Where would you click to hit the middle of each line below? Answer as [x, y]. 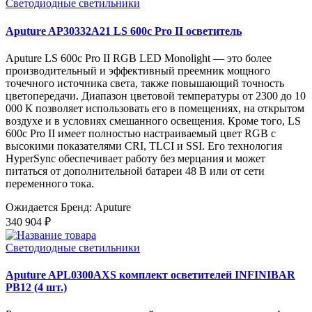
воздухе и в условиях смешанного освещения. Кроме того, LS [153, 120]
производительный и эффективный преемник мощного [138, 70]
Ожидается [32, 207]
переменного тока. [50, 183]
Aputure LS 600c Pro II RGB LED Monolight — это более [139, 58]
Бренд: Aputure [96, 207]
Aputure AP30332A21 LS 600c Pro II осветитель [124, 31]
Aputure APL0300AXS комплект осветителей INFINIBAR [150, 275]
